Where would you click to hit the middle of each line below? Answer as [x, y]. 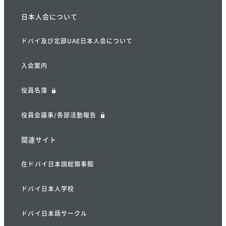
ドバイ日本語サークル [54, 213]
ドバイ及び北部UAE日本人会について [77, 41]
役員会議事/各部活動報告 [59, 115]
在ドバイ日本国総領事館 [58, 164]
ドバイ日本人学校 [48, 188]
